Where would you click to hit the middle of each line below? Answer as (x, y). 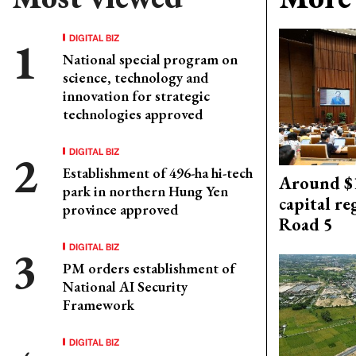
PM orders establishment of (149, 268)
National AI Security (125, 286)
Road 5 (306, 225)
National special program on (150, 59)
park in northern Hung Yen (145, 191)
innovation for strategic (136, 96)
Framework (99, 305)
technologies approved (133, 114)
